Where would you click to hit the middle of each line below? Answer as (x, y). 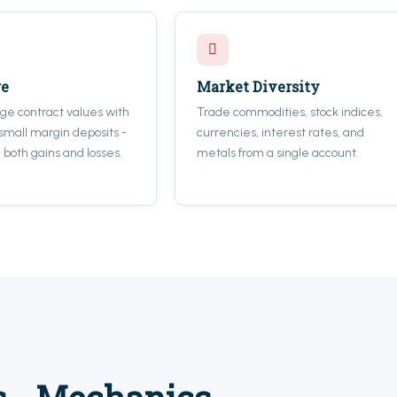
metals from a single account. (278, 153)
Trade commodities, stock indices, (290, 112)
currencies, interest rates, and (281, 132)
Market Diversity (259, 86)
